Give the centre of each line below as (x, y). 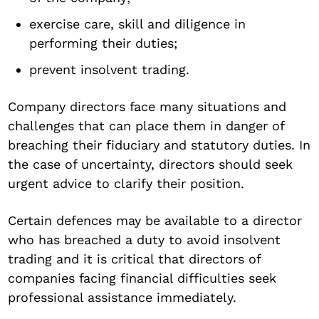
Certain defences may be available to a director (155, 220)
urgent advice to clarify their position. (126, 183)
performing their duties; (104, 43)
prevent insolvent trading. (110, 69)
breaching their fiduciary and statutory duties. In (159, 145)
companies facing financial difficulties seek (142, 278)
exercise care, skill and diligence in (138, 23)
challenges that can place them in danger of (146, 125)
